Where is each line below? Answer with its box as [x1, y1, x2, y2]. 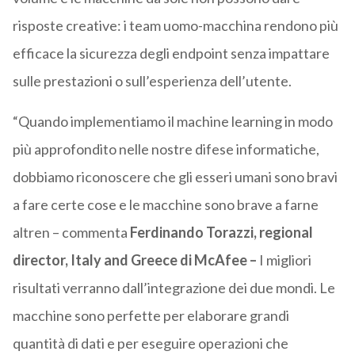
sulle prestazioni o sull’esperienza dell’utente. [12, 72, 292, 90]
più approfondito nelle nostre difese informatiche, [12, 140, 319, 158]
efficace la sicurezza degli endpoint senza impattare [12, 44, 330, 63]
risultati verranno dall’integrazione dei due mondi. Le [12, 279, 335, 297]
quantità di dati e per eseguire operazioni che [12, 334, 288, 353]
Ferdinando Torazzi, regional [129, 223, 313, 242]
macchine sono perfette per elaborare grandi [12, 307, 289, 325]
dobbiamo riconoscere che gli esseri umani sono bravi [12, 168, 338, 186]
